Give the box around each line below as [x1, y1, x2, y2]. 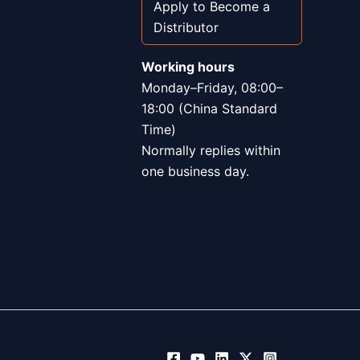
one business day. [141, 163, 249, 179]
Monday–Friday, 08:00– [141, 80, 283, 96]
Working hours [141, 59, 235, 75]
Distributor [153, 19, 219, 35]
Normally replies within [141, 142, 280, 158]
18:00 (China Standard [141, 100, 277, 117]
